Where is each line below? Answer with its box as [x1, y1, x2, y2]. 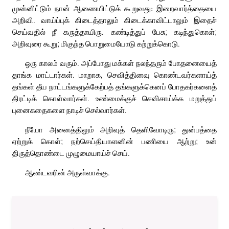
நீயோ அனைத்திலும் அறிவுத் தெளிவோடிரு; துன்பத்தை [25, 124, 217, 135]
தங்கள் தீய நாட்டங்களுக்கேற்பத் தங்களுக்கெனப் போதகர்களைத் [12, 81, 217, 92]
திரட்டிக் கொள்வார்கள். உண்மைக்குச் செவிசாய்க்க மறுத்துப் [12, 93, 217, 104]
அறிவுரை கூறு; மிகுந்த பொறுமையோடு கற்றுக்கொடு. [12, 38, 180, 49]
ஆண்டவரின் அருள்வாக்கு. [25, 167, 110, 178]
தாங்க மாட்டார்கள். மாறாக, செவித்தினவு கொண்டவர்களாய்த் [12, 70, 217, 80]
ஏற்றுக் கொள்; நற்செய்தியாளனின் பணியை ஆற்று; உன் [12, 136, 217, 147]
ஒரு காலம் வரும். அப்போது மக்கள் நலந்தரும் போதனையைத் [25, 58, 217, 68]
